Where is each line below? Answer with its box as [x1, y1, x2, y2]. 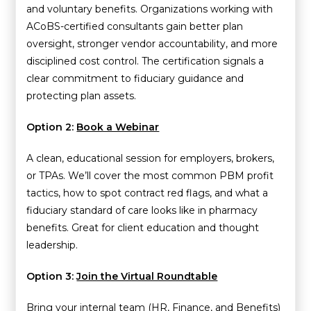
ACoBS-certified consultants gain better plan [26, 19, 244, 33]
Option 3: [26, 269, 74, 283]
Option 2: [26, 120, 74, 133]
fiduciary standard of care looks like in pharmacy [26, 203, 258, 217]
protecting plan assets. [26, 89, 137, 102]
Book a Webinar [76, 120, 160, 133]
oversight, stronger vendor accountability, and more [26, 37, 278, 50]
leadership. [26, 238, 78, 251]
